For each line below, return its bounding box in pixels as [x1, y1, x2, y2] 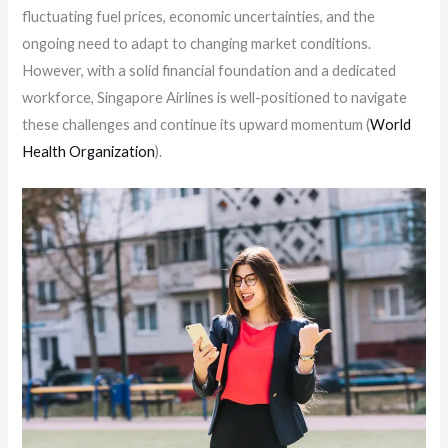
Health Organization [22, 142, 156, 160]
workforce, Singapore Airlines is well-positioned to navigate [22, 88, 408, 106]
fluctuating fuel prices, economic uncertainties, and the [22, 7, 376, 25]
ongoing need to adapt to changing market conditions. [22, 34, 372, 52]
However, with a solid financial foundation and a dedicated [22, 61, 397, 79]
